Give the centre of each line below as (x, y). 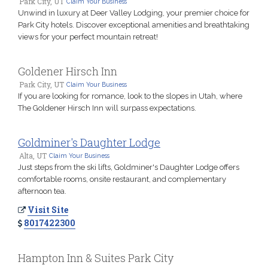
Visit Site (48, 209)
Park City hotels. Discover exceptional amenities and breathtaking (134, 25)
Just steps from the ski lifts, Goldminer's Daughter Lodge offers (129, 167)
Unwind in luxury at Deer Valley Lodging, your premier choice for (134, 13)
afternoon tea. (42, 191)
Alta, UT (33, 155)
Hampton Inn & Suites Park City (96, 258)
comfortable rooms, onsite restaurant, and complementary (122, 179)
